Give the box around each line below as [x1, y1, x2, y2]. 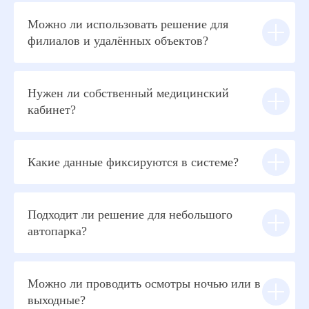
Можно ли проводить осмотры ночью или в [28, 277, 261, 290]
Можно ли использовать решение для [28, 17, 228, 31]
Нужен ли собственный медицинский [28, 86, 229, 100]
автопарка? [28, 224, 87, 238]
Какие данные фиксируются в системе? [28, 155, 239, 169]
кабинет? [28, 103, 76, 117]
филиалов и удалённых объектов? [28, 34, 208, 48]
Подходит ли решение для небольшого [28, 208, 232, 221]
